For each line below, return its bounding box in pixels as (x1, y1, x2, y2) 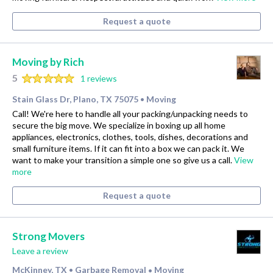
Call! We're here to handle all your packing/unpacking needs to (12, 108, 248, 119)
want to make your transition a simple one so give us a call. (12, 154, 234, 165)
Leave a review (12, 246, 68, 257)
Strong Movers (12, 230, 85, 243)
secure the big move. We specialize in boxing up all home (12, 119, 225, 130)
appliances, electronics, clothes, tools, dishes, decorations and (12, 131, 248, 142)
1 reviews (80, 73, 117, 84)
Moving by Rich (12, 55, 84, 69)
